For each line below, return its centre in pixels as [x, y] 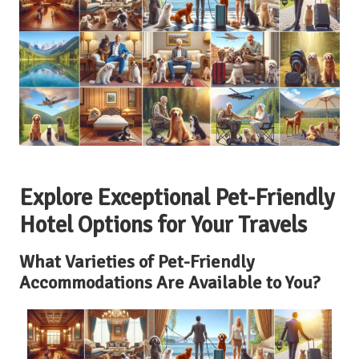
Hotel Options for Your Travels [163, 224]
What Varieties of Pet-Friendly [137, 262]
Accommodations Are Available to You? [170, 282]
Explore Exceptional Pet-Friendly [177, 197]
